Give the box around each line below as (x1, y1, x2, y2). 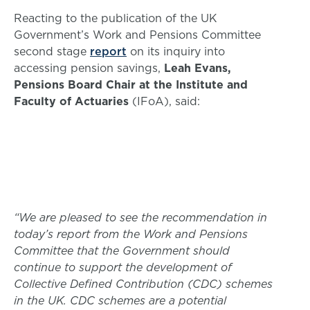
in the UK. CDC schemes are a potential (14, 293, 226, 308)
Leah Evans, (164, 60, 231, 75)
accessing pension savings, (14, 60, 164, 75)
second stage (14, 44, 90, 59)
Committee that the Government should (14, 243, 230, 258)
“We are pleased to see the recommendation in (14, 210, 267, 225)
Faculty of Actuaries (14, 93, 129, 109)
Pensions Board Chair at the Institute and (14, 77, 248, 92)
